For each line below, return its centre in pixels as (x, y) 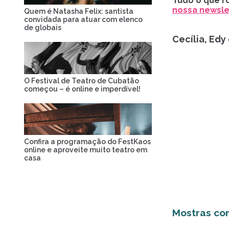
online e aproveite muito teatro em (86, 150)
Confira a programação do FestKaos (87, 142)
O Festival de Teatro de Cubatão (82, 81)
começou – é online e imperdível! (82, 89)
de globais (43, 28)
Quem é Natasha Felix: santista (79, 11)
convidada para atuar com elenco (83, 19)
